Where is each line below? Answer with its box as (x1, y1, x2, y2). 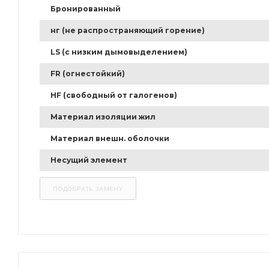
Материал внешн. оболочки (50, 134, 169, 144)
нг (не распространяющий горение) (50, 26, 205, 35)
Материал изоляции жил (50, 112, 156, 122)
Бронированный (50, 4, 121, 14)
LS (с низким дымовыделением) (50, 47, 187, 57)
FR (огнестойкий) (50, 69, 125, 79)
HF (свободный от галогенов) (50, 91, 177, 100)
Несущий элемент (50, 156, 127, 165)
